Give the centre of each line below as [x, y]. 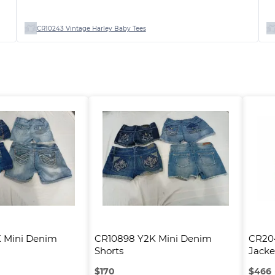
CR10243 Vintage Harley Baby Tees [91, 28]
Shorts [109, 251]
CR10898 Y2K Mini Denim [154, 239]
